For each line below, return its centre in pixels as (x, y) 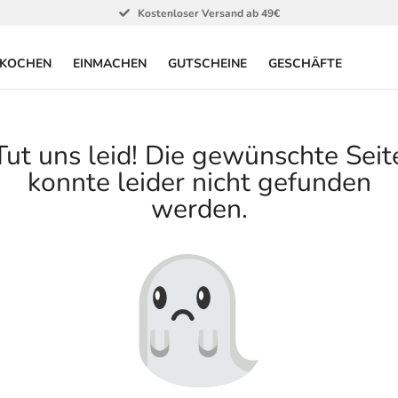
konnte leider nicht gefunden (199, 183)
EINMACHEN (110, 64)
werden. (199, 209)
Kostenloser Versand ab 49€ (208, 13)
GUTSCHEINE (207, 64)
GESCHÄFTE (305, 64)
